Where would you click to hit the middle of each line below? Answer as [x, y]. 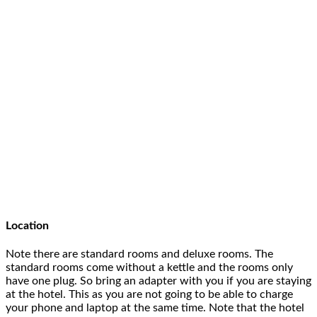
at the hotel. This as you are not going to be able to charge [149, 294]
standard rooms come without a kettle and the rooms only [149, 267]
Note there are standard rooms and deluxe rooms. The [139, 254]
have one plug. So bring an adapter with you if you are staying [158, 281]
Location [27, 225]
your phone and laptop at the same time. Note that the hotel [155, 307]
